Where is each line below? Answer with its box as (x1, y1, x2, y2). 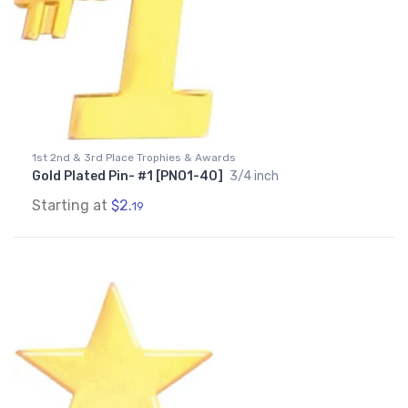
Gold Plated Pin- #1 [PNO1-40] (32, 168, 226, 185)
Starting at (32, 197, 111, 215)
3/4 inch (229, 168, 279, 185)
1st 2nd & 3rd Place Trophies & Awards (32, 151, 236, 165)
